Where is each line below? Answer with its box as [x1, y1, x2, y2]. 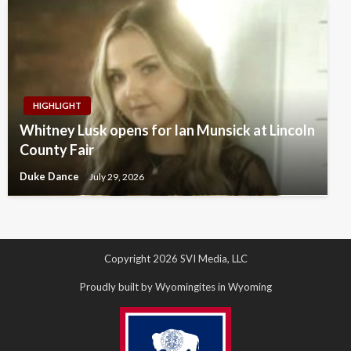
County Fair [20, 140, 94, 158]
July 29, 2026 [89, 170, 144, 183]
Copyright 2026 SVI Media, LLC [103, 251, 248, 265]
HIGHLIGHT [33, 100, 81, 110]
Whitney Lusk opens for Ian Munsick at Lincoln [20, 121, 315, 139]
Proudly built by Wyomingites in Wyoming [79, 280, 272, 293]
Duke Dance [20, 169, 81, 183]
